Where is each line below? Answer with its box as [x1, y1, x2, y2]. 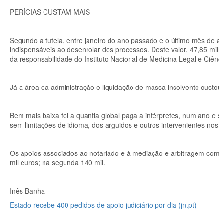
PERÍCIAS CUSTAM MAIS [10, 7, 90, 17]
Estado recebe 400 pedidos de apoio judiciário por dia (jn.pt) [10, 200, 197, 210]
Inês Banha [10, 186, 45, 196]
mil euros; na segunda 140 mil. [10, 157, 105, 167]
